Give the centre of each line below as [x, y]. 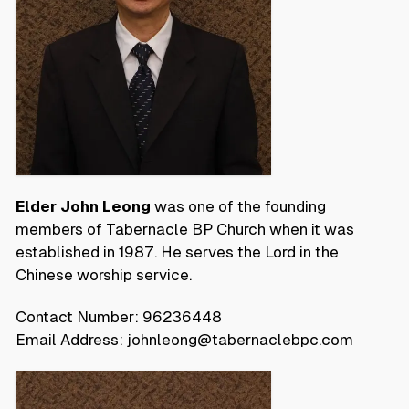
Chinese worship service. [104, 274]
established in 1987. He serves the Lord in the [177, 252]
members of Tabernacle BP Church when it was [185, 229]
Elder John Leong [83, 206]
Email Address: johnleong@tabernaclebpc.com [184, 339]
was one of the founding [238, 206]
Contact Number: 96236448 [119, 316]
